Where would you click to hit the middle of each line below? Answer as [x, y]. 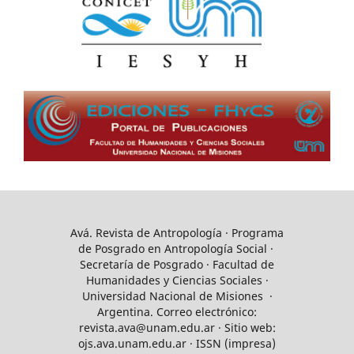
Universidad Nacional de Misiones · [177, 296]
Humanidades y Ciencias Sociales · [177, 281]
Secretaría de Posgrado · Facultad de [177, 265]
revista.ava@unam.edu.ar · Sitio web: [177, 328]
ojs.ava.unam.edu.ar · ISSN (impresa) [177, 344]
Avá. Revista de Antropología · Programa [177, 233]
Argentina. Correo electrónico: [177, 312]
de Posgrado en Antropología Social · [177, 249]
